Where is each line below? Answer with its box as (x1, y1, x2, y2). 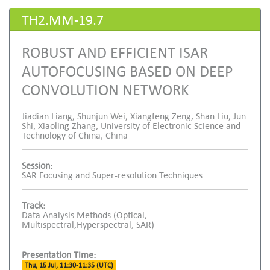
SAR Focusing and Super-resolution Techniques (22, 169, 202, 180)
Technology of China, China (22, 129, 128, 140)
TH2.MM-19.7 (22, 10, 104, 28)
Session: (22, 159, 52, 171)
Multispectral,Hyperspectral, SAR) (22, 218, 154, 230)
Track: (22, 199, 45, 210)
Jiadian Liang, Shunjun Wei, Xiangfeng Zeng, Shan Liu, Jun (22, 110, 246, 121)
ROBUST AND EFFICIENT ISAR (22, 42, 208, 61)
